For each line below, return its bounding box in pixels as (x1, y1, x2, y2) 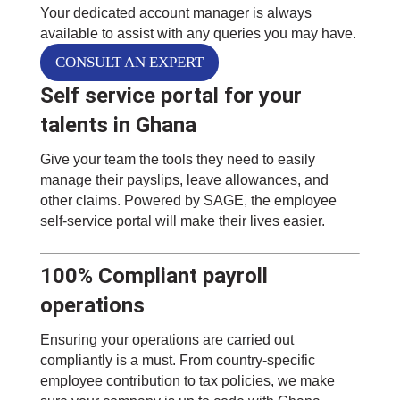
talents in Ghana (39, 112, 196, 138)
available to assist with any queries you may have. (39, 26, 356, 42)
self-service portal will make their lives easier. (39, 213, 325, 229)
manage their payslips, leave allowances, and (39, 172, 329, 188)
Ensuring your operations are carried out (39, 332, 294, 348)
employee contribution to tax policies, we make (39, 373, 335, 389)
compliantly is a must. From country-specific (39, 353, 315, 369)
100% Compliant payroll (39, 263, 268, 289)
